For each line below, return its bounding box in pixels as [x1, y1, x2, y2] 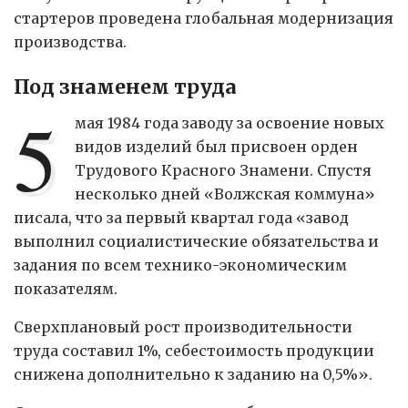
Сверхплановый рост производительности [14, 317, 352, 336]
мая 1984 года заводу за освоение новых [75, 113, 385, 132]
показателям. [14, 279, 117, 298]
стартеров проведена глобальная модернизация [14, 9, 393, 28]
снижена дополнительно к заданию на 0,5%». [14, 364, 372, 383]
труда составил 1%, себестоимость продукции [14, 341, 374, 360]
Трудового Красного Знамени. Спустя [75, 160, 372, 179]
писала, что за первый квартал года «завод [14, 208, 349, 227]
